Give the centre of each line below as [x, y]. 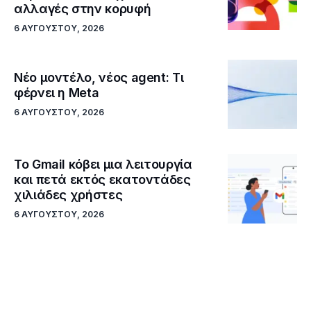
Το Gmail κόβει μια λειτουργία [103, 165]
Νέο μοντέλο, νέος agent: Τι [99, 78]
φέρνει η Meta [57, 93]
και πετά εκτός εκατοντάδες [102, 180]
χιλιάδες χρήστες [68, 195]
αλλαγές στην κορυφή [83, 9]
